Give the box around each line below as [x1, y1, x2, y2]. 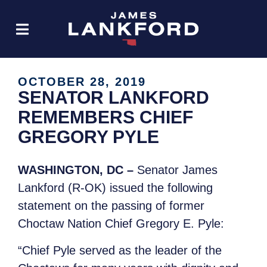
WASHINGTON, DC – [18, 163, 133, 177]
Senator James [133, 163, 218, 177]
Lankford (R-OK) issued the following [18, 181, 213, 195]
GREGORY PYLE [18, 127, 159, 147]
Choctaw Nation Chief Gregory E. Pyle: [18, 217, 228, 231]
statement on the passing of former [18, 199, 204, 213]
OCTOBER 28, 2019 [18, 75, 146, 89]
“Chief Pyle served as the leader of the [18, 243, 222, 257]
